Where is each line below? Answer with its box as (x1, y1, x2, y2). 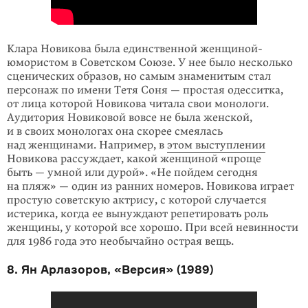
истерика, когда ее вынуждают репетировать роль (7, 207, 268, 221)
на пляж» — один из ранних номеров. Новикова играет (7, 179, 294, 193)
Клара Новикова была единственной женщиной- (7, 42, 263, 56)
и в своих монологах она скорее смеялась (7, 124, 223, 138)
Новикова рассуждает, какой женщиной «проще (7, 152, 261, 166)
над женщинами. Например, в (7, 138, 167, 152)
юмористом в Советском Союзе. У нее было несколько (7, 56, 293, 69)
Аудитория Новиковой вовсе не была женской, (7, 111, 252, 124)
